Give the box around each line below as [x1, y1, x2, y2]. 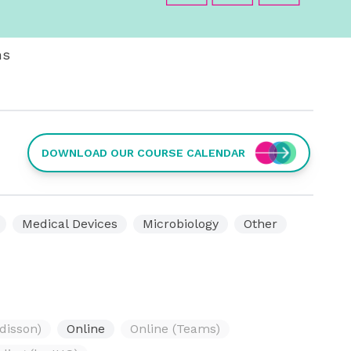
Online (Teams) [130, 321, 220, 336]
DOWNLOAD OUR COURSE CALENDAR [42, 147, 245, 159]
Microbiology [143, 216, 219, 231]
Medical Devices [22, 216, 118, 231]
